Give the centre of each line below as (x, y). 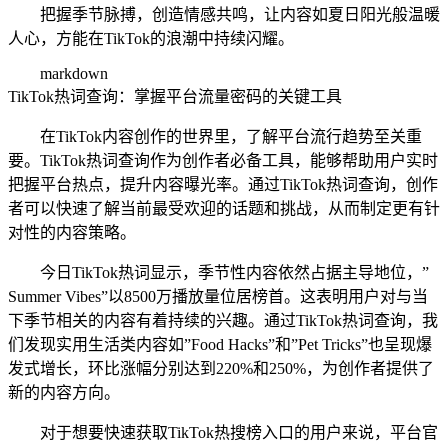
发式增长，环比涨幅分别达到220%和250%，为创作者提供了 (221, 368)
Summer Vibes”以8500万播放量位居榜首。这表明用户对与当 (218, 296)
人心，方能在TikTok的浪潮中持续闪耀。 (151, 38)
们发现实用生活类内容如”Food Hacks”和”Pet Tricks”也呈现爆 (220, 344)
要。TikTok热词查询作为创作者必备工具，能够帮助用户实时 (223, 160)
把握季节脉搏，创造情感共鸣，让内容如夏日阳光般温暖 (240, 14)
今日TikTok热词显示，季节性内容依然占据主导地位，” (234, 272)
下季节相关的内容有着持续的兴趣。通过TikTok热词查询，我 (223, 320)
